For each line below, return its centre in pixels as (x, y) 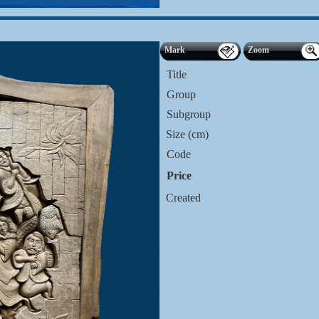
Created (182, 198)
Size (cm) (186, 134)
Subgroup (189, 114)
